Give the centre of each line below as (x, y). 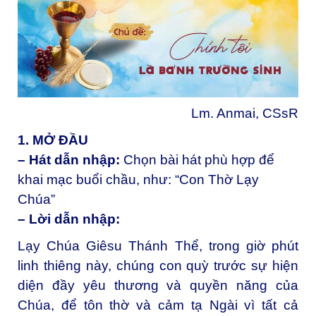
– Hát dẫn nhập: (71, 160)
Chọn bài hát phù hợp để (199, 160)
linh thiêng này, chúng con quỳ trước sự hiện (158, 265)
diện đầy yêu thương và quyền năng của (158, 285)
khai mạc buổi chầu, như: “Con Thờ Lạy (138, 180)
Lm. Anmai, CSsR (245, 114)
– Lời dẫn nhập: (69, 219)
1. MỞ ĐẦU (53, 140)
